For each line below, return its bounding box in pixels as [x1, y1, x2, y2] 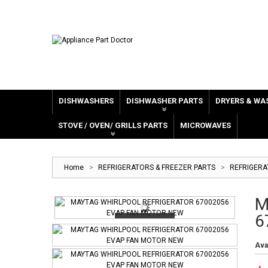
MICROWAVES [180, 121, 231, 130]
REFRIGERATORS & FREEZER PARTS [98, 163, 215, 172]
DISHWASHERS [59, 96, 114, 105]
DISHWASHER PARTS [126, 96, 203, 105]
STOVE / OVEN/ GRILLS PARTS [58, 121, 167, 130]
